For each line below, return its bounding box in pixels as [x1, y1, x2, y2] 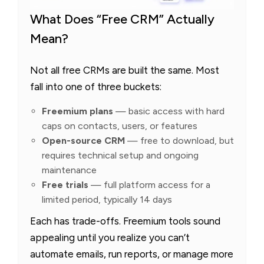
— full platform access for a [88, 179, 210, 191]
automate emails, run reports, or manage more [30, 248, 233, 260]
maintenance [42, 164, 97, 176]
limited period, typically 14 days [42, 194, 172, 206]
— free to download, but [125, 135, 234, 147]
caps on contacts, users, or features [42, 120, 197, 132]
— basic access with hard [113, 105, 225, 117]
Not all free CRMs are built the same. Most [30, 64, 219, 77]
